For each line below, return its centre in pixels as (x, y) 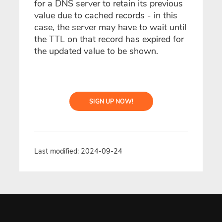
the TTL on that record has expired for (109, 39)
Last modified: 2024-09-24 (78, 151)
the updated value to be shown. (96, 51)
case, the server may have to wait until (110, 28)
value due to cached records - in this (106, 16)
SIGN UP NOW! (111, 102)
